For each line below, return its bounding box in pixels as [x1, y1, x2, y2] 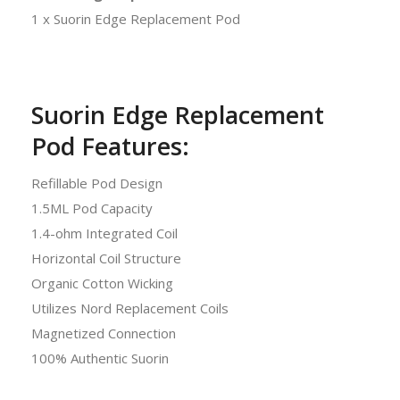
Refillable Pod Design [31, 173, 162, 192]
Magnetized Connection [31, 323, 176, 342]
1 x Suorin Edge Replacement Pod [31, 9, 240, 28]
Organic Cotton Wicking [31, 273, 173, 292]
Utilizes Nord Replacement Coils [31, 298, 229, 317]
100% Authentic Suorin [31, 348, 169, 367]
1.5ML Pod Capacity [31, 198, 153, 217]
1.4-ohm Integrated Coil [31, 223, 178, 242]
